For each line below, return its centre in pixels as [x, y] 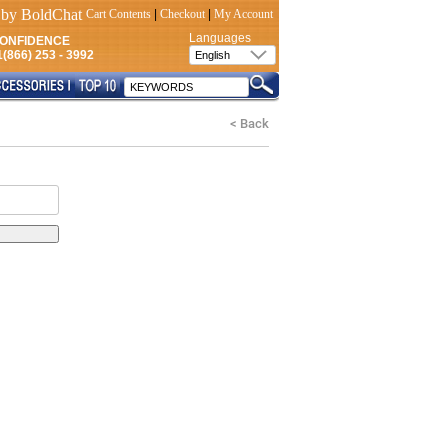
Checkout [182, 14]
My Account [243, 14]
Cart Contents [118, 14]
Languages [220, 38]
